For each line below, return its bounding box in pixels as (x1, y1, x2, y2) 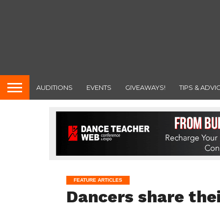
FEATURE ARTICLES (73, 177, 122, 183)
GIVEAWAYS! (125, 83, 165, 91)
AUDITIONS (36, 83, 73, 91)
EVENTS (86, 83, 111, 91)
